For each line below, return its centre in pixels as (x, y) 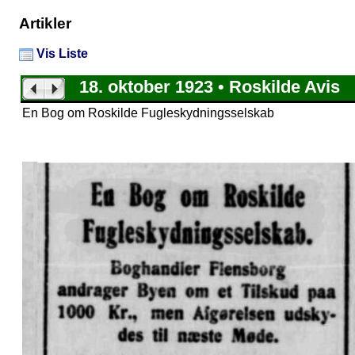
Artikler (45, 23)
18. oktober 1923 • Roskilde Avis (202, 87)
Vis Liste (61, 54)
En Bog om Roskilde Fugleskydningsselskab (148, 113)
